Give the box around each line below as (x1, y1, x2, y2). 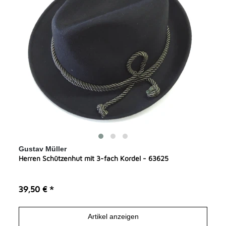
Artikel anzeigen (87, 212, 139, 221)
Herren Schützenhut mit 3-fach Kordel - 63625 (19, 153, 169, 162)
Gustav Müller (19, 144, 67, 153)
